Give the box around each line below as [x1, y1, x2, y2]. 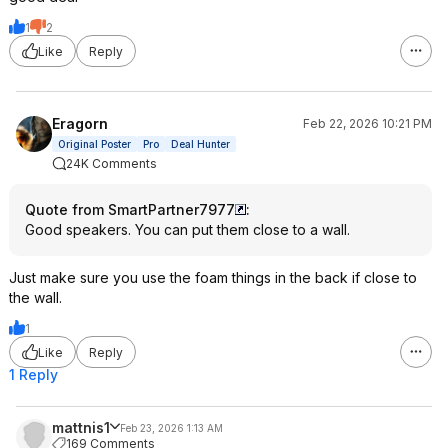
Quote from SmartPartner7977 [25, 201, 235, 218]
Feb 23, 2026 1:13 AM [120, 421, 223, 434]
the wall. [9, 289, 62, 306]
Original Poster [58, 138, 131, 150]
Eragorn [52, 115, 108, 132]
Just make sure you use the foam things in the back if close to [9, 269, 417, 286]
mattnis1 [52, 419, 110, 436]
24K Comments [66, 156, 157, 171]
